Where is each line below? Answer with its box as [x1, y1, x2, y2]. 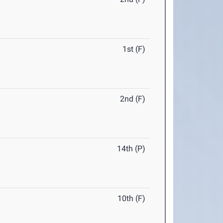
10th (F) [117, 194, 146, 204]
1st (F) [122, 44, 146, 54]
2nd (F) [120, 94, 146, 104]
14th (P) [117, 144, 146, 154]
